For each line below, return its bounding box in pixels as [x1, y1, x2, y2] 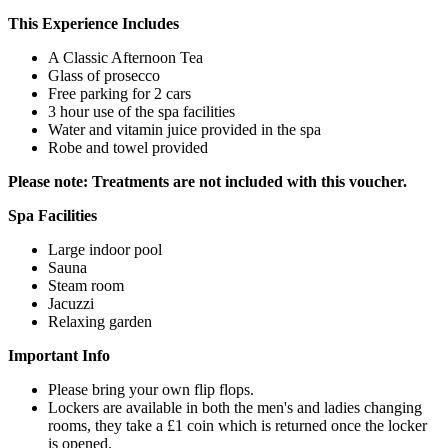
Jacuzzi [48, 295, 94, 313]
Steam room [48, 277, 124, 295]
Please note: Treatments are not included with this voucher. [8, 173, 407, 191]
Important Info [8, 347, 110, 365]
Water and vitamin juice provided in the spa [48, 121, 321, 139]
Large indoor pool [48, 241, 162, 259]
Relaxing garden [48, 313, 152, 331]
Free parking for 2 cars [48, 85, 191, 103]
